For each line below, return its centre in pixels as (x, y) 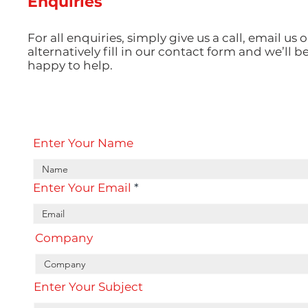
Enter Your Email (82, 188)
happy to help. (70, 66)
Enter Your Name (83, 143)
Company (64, 238)
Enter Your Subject (88, 287)
